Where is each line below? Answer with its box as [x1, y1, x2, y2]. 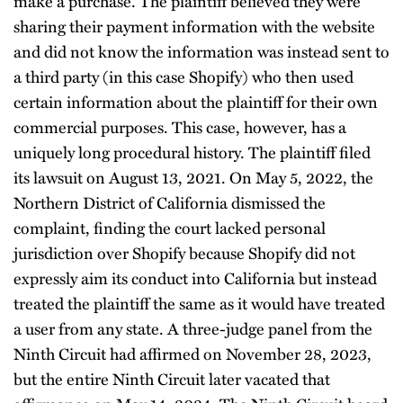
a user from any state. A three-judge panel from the [13, 316, 372, 340]
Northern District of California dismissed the [13, 190, 326, 214]
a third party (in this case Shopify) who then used [13, 64, 354, 88]
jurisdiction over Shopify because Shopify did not [13, 240, 355, 264]
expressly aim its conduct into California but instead [13, 265, 377, 290]
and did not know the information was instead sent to [13, 39, 390, 63]
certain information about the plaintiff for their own [13, 89, 378, 113]
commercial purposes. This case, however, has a [13, 114, 346, 139]
